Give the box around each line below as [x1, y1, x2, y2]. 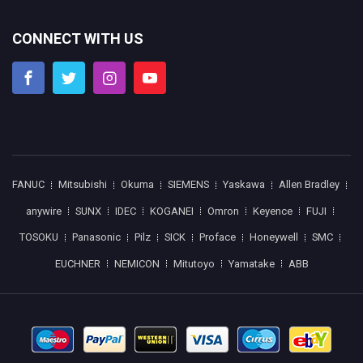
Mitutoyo [173, 257, 215, 270]
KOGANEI [149, 204, 194, 217]
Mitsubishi [58, 178, 107, 191]
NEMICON [113, 257, 160, 270]
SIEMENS [168, 178, 209, 191]
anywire [25, 204, 62, 217]
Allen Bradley [279, 178, 340, 191]
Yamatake [228, 257, 275, 270]
